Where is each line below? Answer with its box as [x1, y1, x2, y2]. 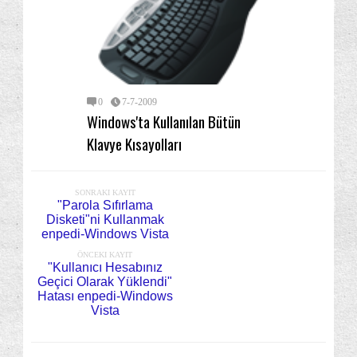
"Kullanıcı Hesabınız [47, 260, 163, 274]
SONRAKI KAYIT [74, 187, 135, 197]
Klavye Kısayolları [87, 131, 182, 155]
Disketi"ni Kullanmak [45, 212, 164, 226]
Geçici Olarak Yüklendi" [37, 274, 172, 288]
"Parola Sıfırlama [57, 198, 153, 212]
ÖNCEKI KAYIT [77, 249, 132, 259]
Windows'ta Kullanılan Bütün [87, 109, 241, 132]
